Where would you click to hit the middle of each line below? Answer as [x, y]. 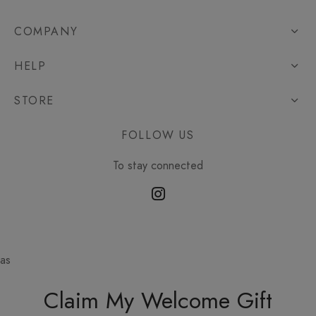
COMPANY [46, 32]
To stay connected [158, 166]
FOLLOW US [158, 135]
